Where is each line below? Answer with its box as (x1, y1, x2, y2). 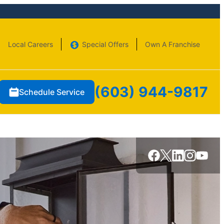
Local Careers (8, 39, 53, 48)
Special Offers (82, 39, 128, 48)
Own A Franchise (145, 39, 200, 48)
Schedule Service (19, 87, 84, 97)
